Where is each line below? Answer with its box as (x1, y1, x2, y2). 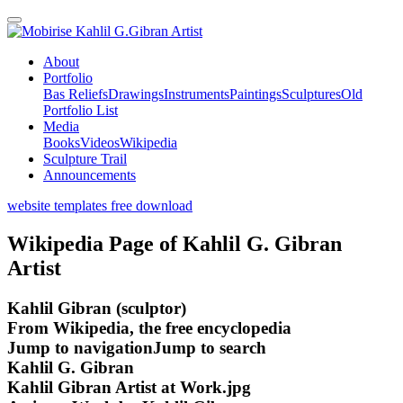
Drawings (108, 86, 164, 102)
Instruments (164, 86, 229, 102)
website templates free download (7, 198, 193, 213)
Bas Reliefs (43, 86, 108, 102)
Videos (80, 135, 120, 150)
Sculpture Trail (43, 151, 127, 166)
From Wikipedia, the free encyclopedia (7, 318, 291, 337)
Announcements (43, 167, 136, 183)
